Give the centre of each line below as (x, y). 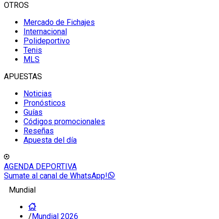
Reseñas (39, 131)
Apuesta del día (50, 140)
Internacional (45, 32)
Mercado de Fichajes (59, 22)
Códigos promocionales (64, 121)
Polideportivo (47, 41)
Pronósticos (44, 103)
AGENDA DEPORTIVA (40, 166)
